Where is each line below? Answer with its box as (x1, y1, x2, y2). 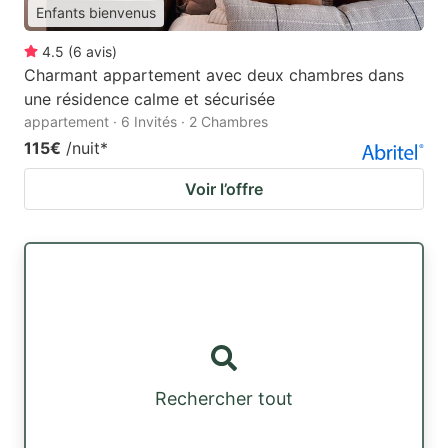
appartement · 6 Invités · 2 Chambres (24, 113, 268, 131)
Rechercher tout (155, 388, 293, 410)
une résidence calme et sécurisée (24, 89, 275, 110)
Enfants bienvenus (36, 4, 156, 22)
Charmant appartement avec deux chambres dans (24, 65, 404, 86)
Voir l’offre (185, 179, 263, 200)
